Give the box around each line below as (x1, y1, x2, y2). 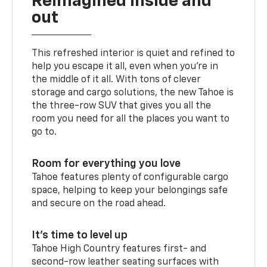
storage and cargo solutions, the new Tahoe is (32, 88, 234, 98)
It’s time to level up (32, 229, 128, 241)
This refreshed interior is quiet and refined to (32, 48, 235, 58)
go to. (32, 127, 57, 137)
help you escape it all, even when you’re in (32, 61, 219, 72)
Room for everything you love (32, 158, 181, 169)
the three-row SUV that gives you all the (32, 101, 212, 111)
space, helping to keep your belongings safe (32, 185, 228, 195)
